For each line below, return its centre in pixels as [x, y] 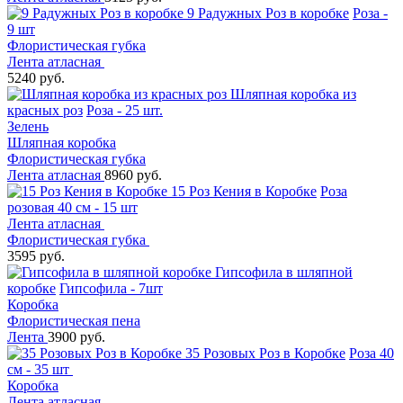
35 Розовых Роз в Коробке [265, 353]
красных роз [45, 110]
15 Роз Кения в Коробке [244, 191]
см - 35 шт [40, 369]
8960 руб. [133, 175]
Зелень [28, 126]
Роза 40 [372, 353]
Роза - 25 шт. [125, 110]
